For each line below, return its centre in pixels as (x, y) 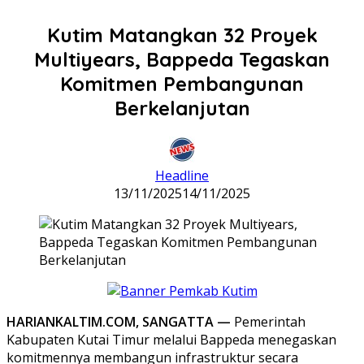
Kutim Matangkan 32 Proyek (182, 35)
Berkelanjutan (182, 108)
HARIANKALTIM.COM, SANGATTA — (119, 321)
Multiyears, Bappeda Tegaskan (182, 59)
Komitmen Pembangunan (182, 83)
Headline (182, 175)
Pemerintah (268, 321)
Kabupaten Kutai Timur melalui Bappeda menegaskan (171, 339)
